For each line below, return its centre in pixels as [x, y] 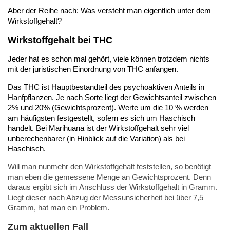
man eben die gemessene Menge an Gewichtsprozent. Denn [109, 177]
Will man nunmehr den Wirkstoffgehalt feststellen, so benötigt [109, 166]
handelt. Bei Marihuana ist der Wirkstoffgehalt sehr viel [98, 128]
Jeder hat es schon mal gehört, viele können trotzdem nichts [109, 59]
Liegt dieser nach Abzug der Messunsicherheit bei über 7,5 [106, 197]
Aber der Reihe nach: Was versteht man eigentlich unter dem [109, 10]
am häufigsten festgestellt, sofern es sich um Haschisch [101, 118]
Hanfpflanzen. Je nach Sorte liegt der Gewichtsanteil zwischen [112, 97]
